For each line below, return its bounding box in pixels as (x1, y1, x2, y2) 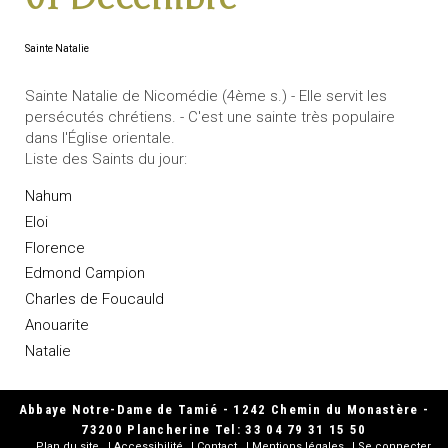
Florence (25, 238, 85, 257)
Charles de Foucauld (25, 290, 164, 309)
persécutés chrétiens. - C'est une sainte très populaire (25, 108, 395, 127)
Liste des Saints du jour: (25, 150, 187, 169)
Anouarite (25, 315, 89, 334)
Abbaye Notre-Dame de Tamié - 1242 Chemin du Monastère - (18, 402, 430, 418)
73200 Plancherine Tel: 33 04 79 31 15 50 (81, 422, 367, 438)
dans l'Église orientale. (25, 129, 175, 148)
